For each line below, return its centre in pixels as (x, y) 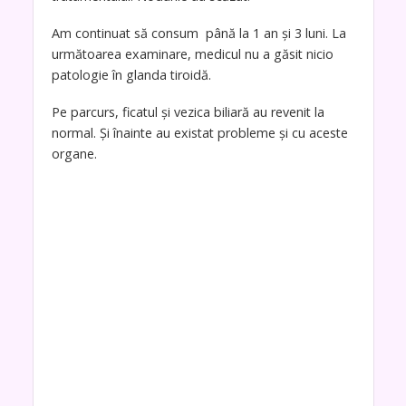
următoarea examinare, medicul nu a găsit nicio (192, 53)
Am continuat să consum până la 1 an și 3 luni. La (198, 33)
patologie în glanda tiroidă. (131, 74)
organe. (74, 153)
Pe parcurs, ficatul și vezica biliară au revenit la (188, 111)
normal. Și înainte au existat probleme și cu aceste (199, 132)
